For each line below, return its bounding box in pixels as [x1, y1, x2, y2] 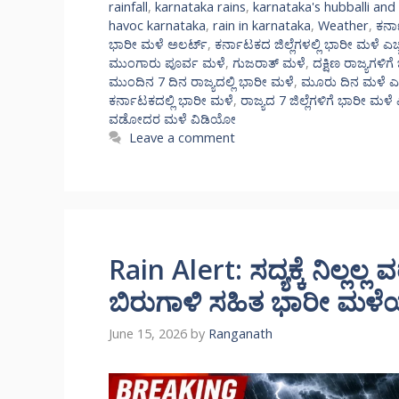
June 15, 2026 [109, 325, 187, 343]
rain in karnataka [213, 17, 311, 35]
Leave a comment [129, 129, 236, 147]
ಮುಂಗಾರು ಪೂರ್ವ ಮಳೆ [109, 54, 225, 72]
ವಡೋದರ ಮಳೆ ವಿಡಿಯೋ [109, 110, 236, 128]
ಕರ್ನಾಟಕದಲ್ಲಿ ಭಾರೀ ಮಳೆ [109, 92, 233, 110]
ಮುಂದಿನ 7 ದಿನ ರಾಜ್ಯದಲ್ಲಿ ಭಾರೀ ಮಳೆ [109, 73, 294, 91]
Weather [318, 17, 369, 35]
